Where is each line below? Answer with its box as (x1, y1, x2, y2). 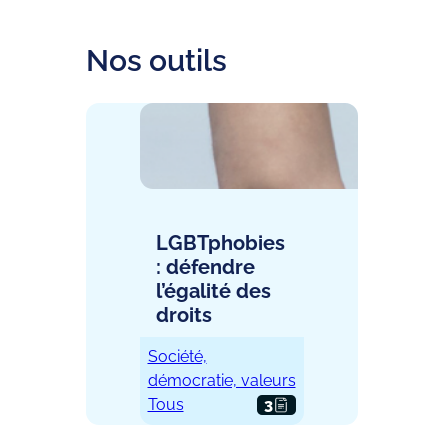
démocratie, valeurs (147, 371, 296, 391)
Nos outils (85, 43, 227, 79)
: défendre (155, 255, 255, 280)
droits (155, 303, 212, 328)
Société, (147, 347, 207, 367)
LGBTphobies (155, 231, 285, 256)
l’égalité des (155, 279, 271, 304)
